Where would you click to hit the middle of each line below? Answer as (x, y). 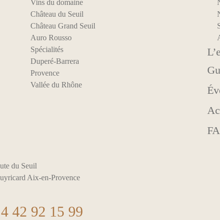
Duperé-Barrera (55, 61)
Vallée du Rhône (56, 84)
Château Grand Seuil (63, 26)
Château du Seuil (57, 14)
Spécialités (47, 49)
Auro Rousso (51, 37)
